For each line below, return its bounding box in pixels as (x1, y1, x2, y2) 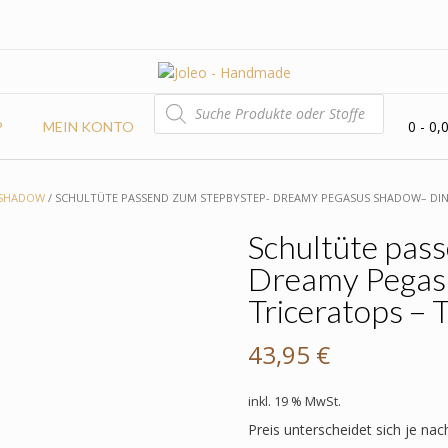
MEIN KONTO (43, 117, 134, 135)
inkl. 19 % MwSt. (247, 392, 341, 410)
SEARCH (153, 103, 206, 123)
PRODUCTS (153, 89, 229, 109)
